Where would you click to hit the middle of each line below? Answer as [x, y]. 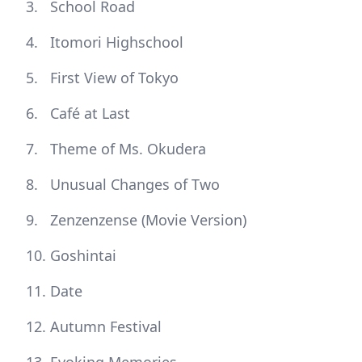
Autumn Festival [106, 327]
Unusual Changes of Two [135, 185]
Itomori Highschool [117, 42]
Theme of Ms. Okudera [128, 149]
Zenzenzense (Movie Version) [148, 220]
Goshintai [83, 256]
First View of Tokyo [114, 78]
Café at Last [90, 114]
